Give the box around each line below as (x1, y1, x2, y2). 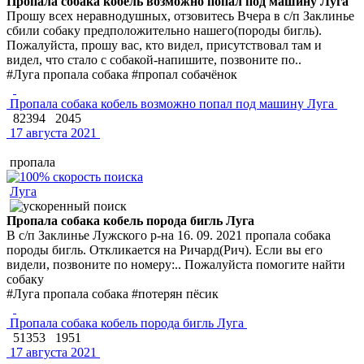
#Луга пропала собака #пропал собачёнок (6, 67, 237, 81)
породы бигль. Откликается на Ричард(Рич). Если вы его (6, 242, 323, 257)
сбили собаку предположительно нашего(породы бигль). (6, 23, 322, 37)
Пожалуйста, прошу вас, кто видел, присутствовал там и (6, 37, 322, 52)
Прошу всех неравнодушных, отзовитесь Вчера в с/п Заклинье (6, 8, 354, 23)
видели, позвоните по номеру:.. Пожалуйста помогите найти (6, 257, 345, 271)
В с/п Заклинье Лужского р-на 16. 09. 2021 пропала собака (6, 227, 331, 242)
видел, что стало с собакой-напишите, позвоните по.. (6, 52, 301, 67)
